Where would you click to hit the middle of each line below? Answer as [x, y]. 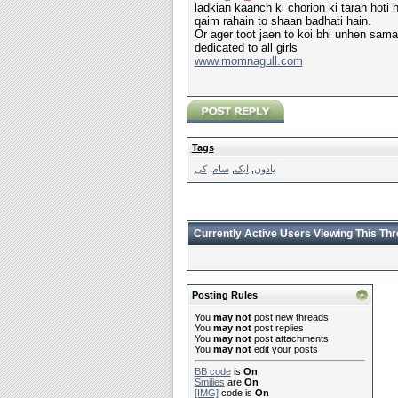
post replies [277, 328]
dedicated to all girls [246, 48]
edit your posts [284, 349]
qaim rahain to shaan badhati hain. [283, 21]
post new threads [290, 317]
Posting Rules [224, 295]
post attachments [290, 338]
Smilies [209, 382]
